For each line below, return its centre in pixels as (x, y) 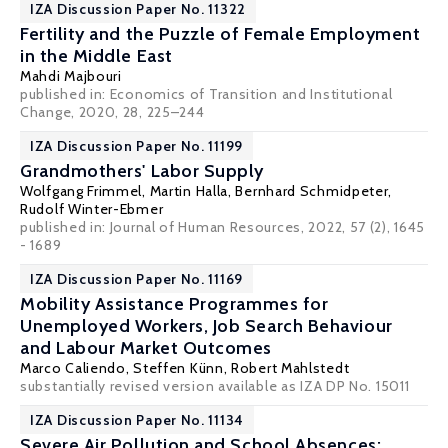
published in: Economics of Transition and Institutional (206, 94)
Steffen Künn (178, 368)
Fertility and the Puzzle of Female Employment (220, 34)
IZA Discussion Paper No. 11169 (136, 279)
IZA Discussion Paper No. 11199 (136, 146)
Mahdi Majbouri (71, 76)
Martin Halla (189, 191)
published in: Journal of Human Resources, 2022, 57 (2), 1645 (223, 227)
